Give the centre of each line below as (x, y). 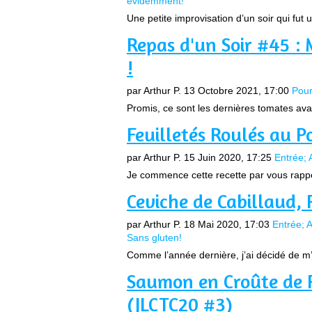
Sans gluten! (154, 237)
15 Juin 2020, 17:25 (228, 157)
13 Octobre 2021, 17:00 (236, 91)
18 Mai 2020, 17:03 (227, 224)
